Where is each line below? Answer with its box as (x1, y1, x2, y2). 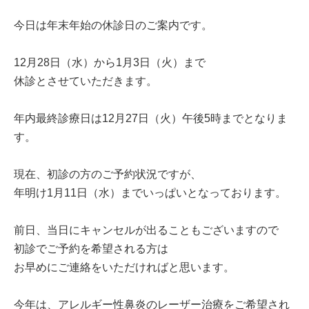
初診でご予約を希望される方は (14, 243, 168, 255)
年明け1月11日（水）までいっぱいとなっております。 (14, 187, 286, 199)
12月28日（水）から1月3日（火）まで (14, 57, 208, 69)
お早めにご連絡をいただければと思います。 (14, 261, 235, 274)
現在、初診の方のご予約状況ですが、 (14, 168, 201, 181)
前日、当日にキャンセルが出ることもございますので (14, 224, 279, 237)
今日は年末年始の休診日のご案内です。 (14, 19, 212, 32)
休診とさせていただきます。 (14, 75, 157, 88)
